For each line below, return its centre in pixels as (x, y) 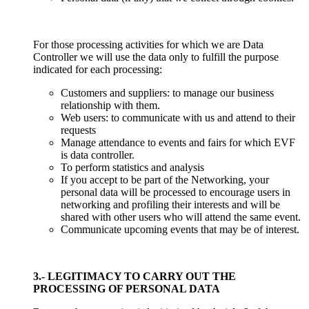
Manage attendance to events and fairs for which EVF (178, 142)
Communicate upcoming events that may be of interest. (180, 229)
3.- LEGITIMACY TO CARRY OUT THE (134, 276)
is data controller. (98, 154)
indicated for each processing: (98, 69)
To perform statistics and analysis (132, 167)
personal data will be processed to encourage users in (176, 192)
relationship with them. (110, 105)
